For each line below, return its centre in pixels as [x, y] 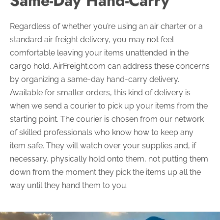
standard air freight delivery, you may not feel [92, 39]
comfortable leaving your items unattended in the [99, 53]
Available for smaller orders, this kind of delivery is [100, 92]
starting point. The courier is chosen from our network [107, 119]
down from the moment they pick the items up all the [105, 172]
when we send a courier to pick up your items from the [109, 106]
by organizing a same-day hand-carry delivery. [95, 79]
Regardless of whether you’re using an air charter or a [106, 26]
